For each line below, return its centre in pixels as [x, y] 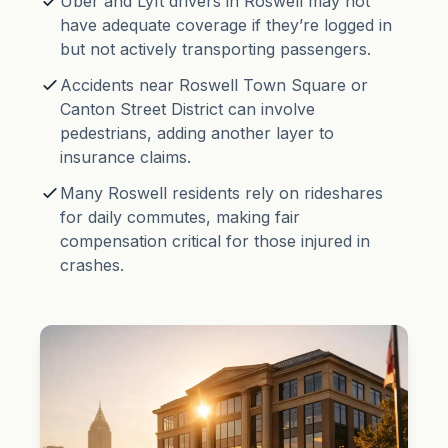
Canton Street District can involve [187, 109]
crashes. [92, 265]
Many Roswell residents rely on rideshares [221, 193]
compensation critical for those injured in [215, 241]
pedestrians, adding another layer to [197, 133]
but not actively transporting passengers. [215, 49]
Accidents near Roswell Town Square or [214, 85]
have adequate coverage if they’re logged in [226, 25]
